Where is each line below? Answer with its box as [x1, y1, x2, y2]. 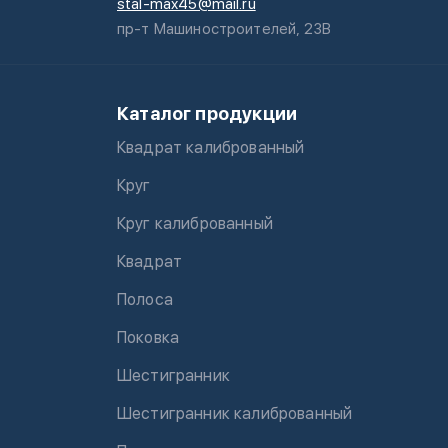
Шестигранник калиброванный [117, 404, 353, 423]
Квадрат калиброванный [117, 138, 305, 157]
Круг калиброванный [117, 214, 273, 233]
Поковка [117, 328, 180, 347]
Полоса [117, 290, 173, 309]
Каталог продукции [117, 103, 298, 124]
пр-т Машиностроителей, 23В [117, 20, 331, 38]
